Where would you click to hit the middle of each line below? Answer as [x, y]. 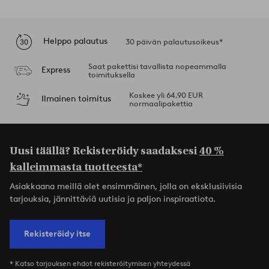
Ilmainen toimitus [76, 99]
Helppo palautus [75, 41]
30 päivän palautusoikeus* [174, 41]
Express [56, 70]
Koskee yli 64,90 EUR [166, 95]
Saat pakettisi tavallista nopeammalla [157, 66]
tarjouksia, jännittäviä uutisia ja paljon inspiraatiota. [113, 199]
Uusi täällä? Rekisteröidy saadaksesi [104, 151]
